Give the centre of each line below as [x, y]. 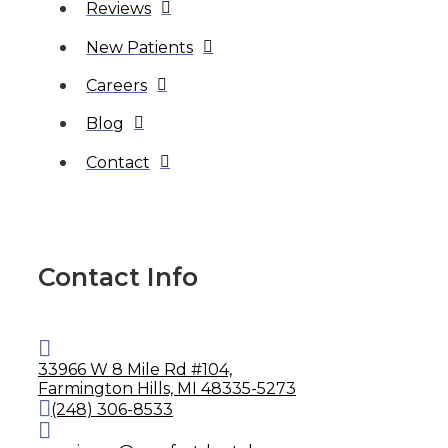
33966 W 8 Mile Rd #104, [135, 370]
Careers [117, 85]
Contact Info [118, 277]
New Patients [140, 47]
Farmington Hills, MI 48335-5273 [167, 389]
